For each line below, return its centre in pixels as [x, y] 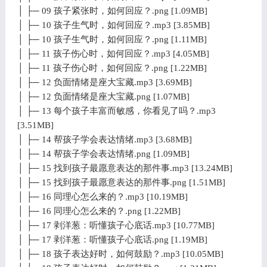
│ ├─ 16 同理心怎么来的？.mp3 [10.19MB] [102, 196]
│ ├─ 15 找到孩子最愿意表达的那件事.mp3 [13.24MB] [125, 168]
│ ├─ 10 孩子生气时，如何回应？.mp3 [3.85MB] [113, 25]
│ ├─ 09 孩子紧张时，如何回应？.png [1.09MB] [112, 10]
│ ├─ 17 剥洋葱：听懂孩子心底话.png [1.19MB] [112, 239]
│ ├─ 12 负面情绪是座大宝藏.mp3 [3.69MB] [104, 82]
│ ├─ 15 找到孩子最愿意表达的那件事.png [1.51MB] [121, 182]
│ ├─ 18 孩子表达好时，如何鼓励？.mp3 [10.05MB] [120, 254]
